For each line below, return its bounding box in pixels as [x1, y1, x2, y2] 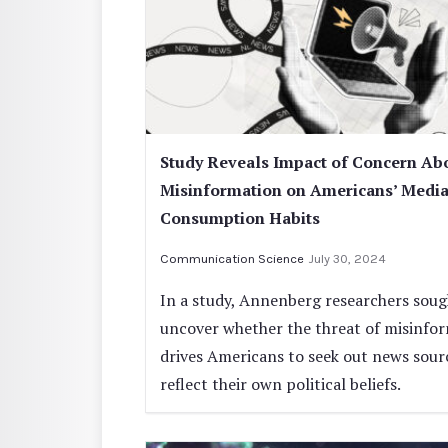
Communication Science [160, 251, 304, 267]
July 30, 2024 [308, 251, 386, 267]
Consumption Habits [160, 207, 320, 230]
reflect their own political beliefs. [160, 373, 401, 396]
